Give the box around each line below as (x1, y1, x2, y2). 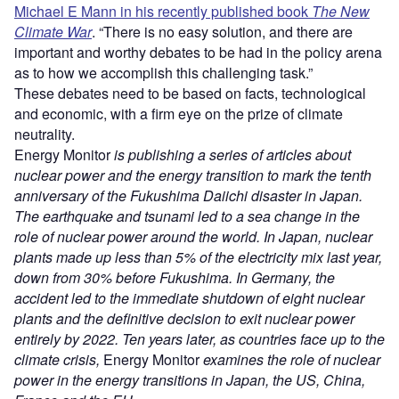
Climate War (14, 20, 92, 42)
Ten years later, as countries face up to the (122, 328, 385, 349)
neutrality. (14, 123, 75, 144)
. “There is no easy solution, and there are (92, 20, 353, 42)
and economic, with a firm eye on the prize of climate (14, 102, 343, 124)
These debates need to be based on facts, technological (14, 82, 366, 103)
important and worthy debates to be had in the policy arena (14, 41, 382, 62)
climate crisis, (14, 348, 103, 370)
